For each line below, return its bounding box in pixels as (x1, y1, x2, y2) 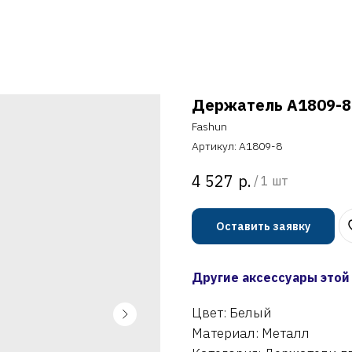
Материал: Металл (192, 324, 310, 343)
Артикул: (192, 139, 239, 153)
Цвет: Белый (192, 304, 271, 322)
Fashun (192, 119, 227, 134)
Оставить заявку (216, 218, 310, 233)
